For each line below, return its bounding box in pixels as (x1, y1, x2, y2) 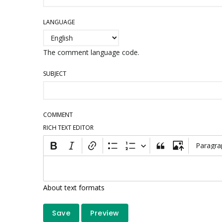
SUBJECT (43, 69, 66, 78)
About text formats (43, 183, 105, 193)
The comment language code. (43, 47, 139, 57)
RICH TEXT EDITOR (43, 123, 94, 132)
